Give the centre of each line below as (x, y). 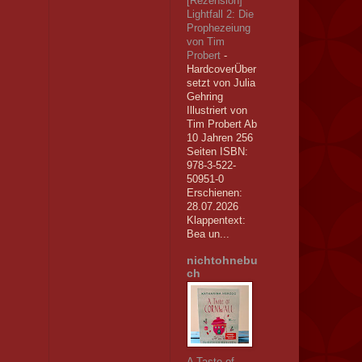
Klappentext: (216, 221)
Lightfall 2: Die (220, 15)
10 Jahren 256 (219, 138)
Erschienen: (214, 193)
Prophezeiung (218, 28)
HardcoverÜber (221, 69)
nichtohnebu (222, 261)
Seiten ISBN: (217, 152)
